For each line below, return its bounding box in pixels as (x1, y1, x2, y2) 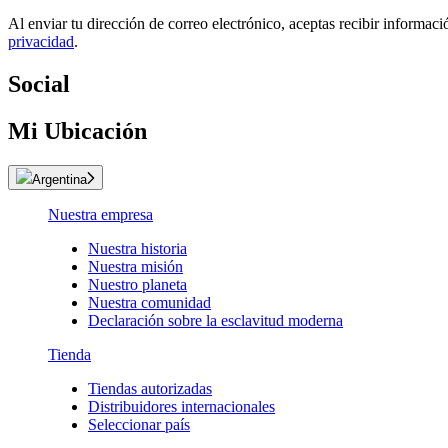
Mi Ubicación (8, 118, 147, 145)
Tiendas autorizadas (88, 380, 212, 397)
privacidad (8, 33, 74, 51)
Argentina (32, 172, 87, 187)
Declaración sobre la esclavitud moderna (88, 312, 343, 329)
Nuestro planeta (88, 276, 187, 293)
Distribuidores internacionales (88, 398, 275, 415)
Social (8, 71, 70, 98)
